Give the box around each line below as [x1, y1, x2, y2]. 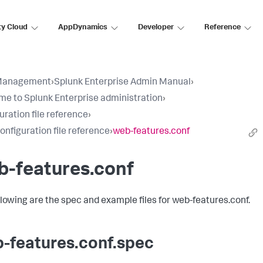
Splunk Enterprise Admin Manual [54, 78, 191, 87]
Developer [138, 23, 174, 32]
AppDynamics [58, 23, 107, 32]
